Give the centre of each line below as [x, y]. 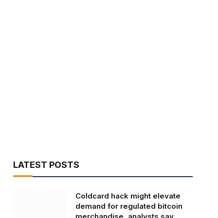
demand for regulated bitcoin [129, 206]
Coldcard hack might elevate [128, 196]
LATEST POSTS [46, 165]
